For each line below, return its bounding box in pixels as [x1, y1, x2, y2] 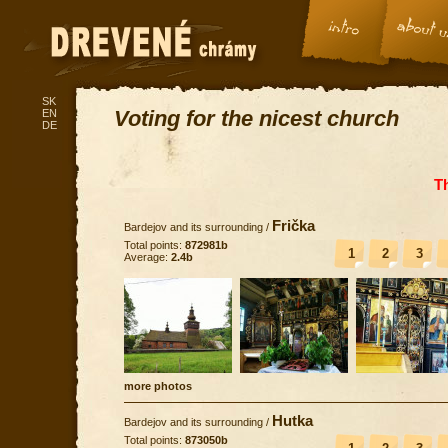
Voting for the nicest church [114, 106, 399, 131]
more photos [124, 379, 192, 392]
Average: [124, 250, 171, 263]
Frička [272, 217, 315, 234]
